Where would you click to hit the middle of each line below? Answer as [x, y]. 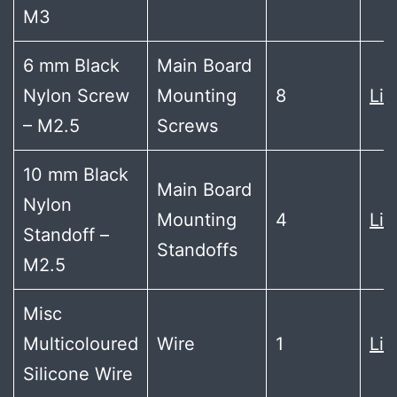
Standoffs [197, 250]
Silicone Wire [78, 374]
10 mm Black [76, 175]
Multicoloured [81, 344]
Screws [187, 126]
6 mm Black [71, 66]
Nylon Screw [76, 96]
